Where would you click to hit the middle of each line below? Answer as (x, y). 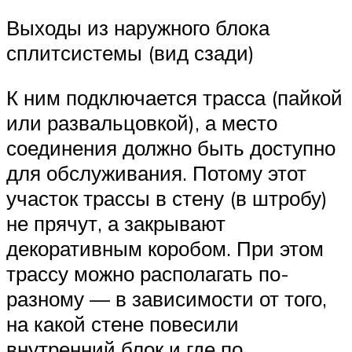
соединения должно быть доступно (171, 148)
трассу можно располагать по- (148, 274)
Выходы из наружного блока (138, 27)
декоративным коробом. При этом (165, 249)
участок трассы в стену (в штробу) (167, 198)
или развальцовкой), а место (142, 123)
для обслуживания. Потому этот (156, 173)
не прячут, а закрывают (116, 224)
